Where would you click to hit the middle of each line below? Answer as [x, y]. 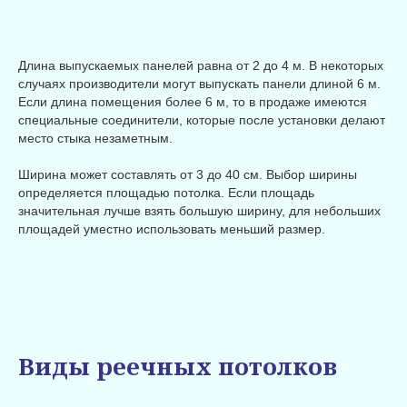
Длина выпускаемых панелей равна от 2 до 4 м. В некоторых [201, 66]
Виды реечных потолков [178, 367]
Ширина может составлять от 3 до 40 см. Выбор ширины [188, 175]
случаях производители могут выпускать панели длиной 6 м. [199, 84]
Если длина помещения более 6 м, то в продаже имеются [193, 102]
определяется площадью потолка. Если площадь [166, 193]
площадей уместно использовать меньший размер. [172, 229]
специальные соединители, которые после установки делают [202, 120]
